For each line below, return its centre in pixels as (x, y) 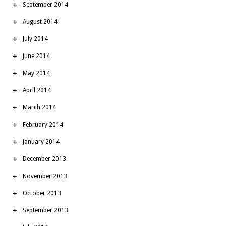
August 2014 (40, 21)
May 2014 (36, 73)
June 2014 (36, 56)
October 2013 (42, 193)
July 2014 (35, 39)
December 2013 (44, 159)
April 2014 (37, 90)
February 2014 (43, 124)
